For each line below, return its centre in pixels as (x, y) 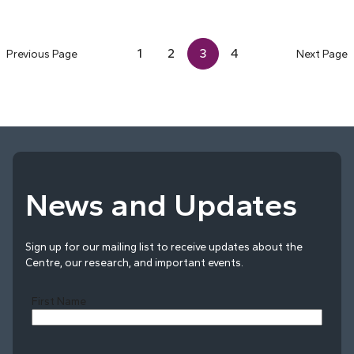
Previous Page (42, 53)
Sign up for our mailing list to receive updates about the (164, 246)
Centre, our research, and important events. (134, 262)
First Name (59, 301)
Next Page (322, 53)
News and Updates (161, 204)
